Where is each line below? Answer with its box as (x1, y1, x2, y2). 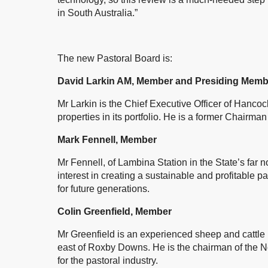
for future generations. (57, 183, 150, 194)
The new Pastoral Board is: (57, 53, 172, 63)
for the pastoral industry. (57, 255, 158, 266)
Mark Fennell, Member (57, 134, 157, 145)
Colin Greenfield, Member (57, 206, 172, 217)
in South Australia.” (57, 7, 138, 18)
